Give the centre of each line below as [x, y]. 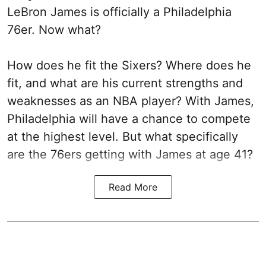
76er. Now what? [54, 29]
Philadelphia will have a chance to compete [129, 118]
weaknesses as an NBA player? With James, [131, 101]
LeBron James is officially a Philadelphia [119, 12]
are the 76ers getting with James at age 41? [130, 154]
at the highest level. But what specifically [123, 136]
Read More [133, 187]
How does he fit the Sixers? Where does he [129, 65]
